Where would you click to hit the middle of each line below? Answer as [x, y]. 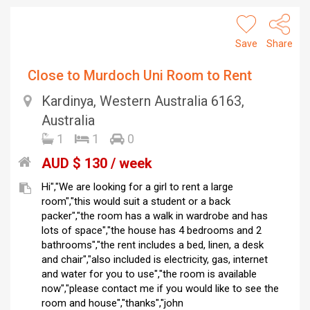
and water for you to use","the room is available [149, 274]
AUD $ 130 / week [97, 164]
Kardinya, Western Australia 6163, [143, 101]
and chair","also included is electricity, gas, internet [155, 260]
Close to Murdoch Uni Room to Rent [140, 76]
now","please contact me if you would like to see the [160, 289]
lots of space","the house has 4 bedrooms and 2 [152, 231]
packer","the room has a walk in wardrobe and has [155, 216]
